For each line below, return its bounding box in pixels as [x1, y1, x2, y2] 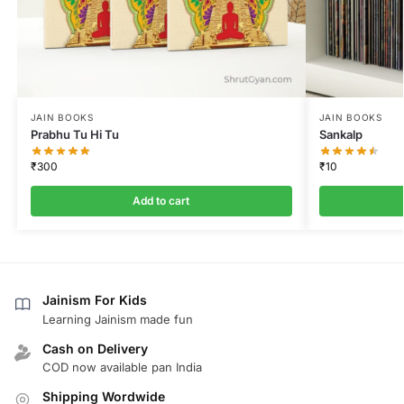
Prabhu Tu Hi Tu [30, 126, 119, 142]
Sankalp [318, 126, 363, 142]
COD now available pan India [42, 360, 202, 375]
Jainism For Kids [42, 292, 147, 308]
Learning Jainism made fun [42, 311, 193, 326]
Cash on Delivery [42, 340, 148, 356]
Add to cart [133, 194, 190, 208]
